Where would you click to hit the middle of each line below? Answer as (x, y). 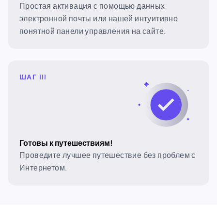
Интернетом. (43, 168)
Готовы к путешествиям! (66, 143)
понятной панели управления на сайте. (93, 31)
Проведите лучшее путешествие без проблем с (108, 155)
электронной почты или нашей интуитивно (99, 18)
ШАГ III (33, 77)
